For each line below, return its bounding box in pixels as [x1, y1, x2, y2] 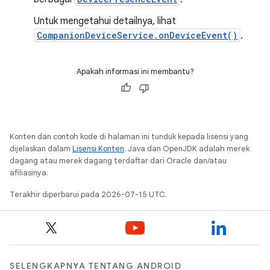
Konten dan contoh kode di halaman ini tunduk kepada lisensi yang [10, 131, 248, 142]
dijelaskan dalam [10, 143, 72, 154]
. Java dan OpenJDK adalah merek [124, 143, 250, 154]
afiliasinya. [10, 167, 48, 178]
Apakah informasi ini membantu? [76, 66, 194, 77]
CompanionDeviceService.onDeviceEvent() [37, 29, 237, 41]
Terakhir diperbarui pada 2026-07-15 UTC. [10, 189, 166, 199]
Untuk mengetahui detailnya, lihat [34, 14, 176, 27]
